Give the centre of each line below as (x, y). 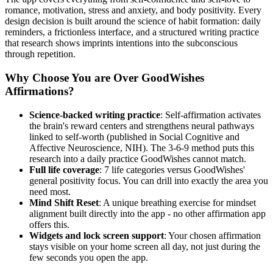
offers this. (49, 224)
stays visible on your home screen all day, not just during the (145, 246)
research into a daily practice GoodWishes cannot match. (138, 158)
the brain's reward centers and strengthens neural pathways (142, 126)
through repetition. (40, 54)
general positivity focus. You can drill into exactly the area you (149, 180)
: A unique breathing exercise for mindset (177, 202)
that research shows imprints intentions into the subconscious (121, 43)
